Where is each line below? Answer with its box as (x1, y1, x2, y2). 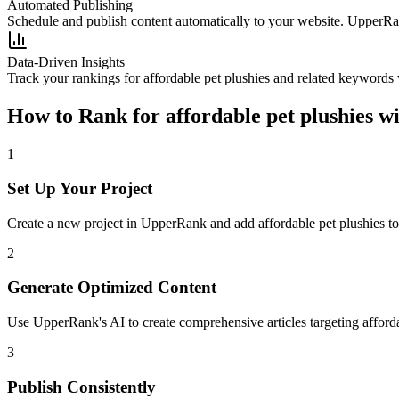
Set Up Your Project (7, 178, 152, 198)
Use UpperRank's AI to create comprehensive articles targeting (7, 314, 359, 330)
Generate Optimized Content (7, 278, 216, 297)
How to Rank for (7, 104, 166, 128)
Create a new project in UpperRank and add (7, 215, 258, 231)
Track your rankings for (7, 70, 143, 86)
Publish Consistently (7, 377, 156, 396)
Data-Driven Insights (7, 54, 125, 70)
